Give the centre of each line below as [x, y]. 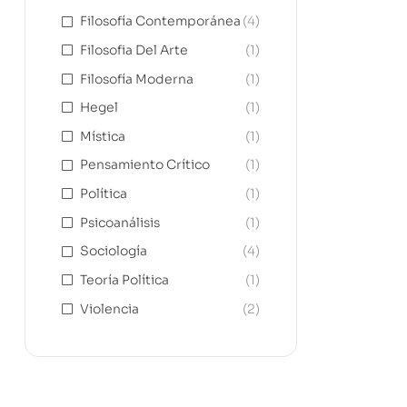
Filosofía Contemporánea [160, 21]
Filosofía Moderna [137, 79]
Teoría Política [124, 280]
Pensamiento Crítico [145, 165]
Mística [103, 136]
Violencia [109, 308]
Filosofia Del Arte [134, 50]
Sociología [114, 251]
